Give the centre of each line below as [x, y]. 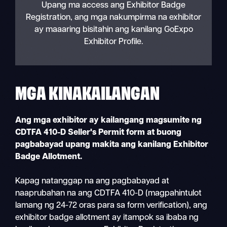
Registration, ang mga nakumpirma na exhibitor [113, 18]
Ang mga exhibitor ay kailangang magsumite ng [109, 121]
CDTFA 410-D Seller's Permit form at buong [99, 133]
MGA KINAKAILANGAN [88, 91]
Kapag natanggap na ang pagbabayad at [92, 182]
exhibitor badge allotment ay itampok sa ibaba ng [107, 218]
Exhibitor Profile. [113, 42]
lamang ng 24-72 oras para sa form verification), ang [111, 206]
